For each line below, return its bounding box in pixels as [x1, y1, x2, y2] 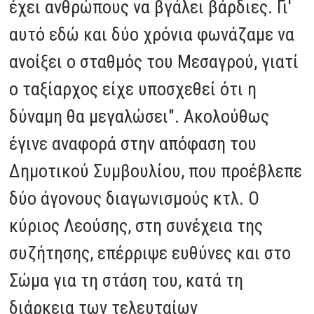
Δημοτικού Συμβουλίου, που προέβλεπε [9, 160, 303, 182]
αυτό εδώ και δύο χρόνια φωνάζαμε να [9, 23, 295, 45]
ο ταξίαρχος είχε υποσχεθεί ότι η [9, 78, 257, 100]
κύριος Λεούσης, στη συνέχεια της [9, 214, 264, 236]
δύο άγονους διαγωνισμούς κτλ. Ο [9, 187, 260, 209]
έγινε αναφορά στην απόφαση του [9, 132, 257, 154]
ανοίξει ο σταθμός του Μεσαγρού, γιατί [9, 50, 299, 72]
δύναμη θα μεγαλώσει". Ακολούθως [9, 105, 270, 127]
